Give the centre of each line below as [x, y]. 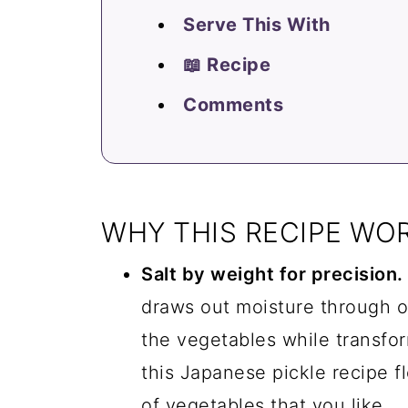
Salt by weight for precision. [272, 274]
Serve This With [257, 25]
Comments [233, 105]
